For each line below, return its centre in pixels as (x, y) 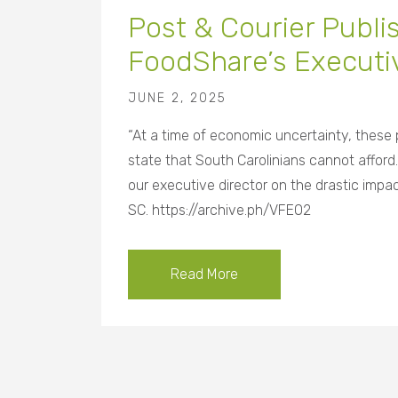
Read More (204, 275)
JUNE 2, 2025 (177, 99)
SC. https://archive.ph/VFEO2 (219, 211)
